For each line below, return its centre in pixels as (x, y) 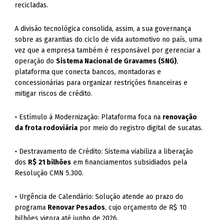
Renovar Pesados (77, 207)
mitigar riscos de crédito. (54, 94)
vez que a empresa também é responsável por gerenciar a (108, 50)
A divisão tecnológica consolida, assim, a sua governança (103, 29)
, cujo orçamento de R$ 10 (146, 207)
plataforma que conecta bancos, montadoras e (88, 72)
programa (31, 207)
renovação (180, 117)
